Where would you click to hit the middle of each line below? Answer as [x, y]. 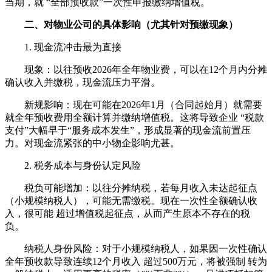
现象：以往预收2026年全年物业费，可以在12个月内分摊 [136, 70]
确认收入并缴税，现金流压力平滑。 [83, 82]
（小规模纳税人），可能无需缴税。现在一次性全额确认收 [131, 201]
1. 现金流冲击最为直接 [63, 47]
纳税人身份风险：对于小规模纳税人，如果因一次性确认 [136, 249]
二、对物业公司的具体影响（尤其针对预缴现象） [126, 25]
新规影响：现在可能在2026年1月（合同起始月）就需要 [134, 105]
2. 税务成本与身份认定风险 [73, 165]
